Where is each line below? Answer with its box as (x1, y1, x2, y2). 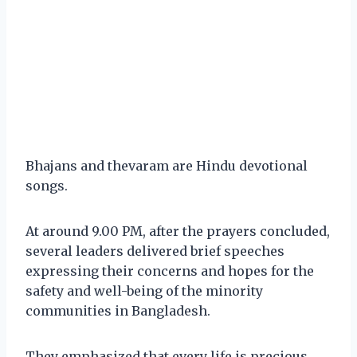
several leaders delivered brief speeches (25, 242, 284, 259)
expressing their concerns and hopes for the (25, 262, 314, 279)
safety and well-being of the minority (25, 282, 263, 299)
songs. (25, 177, 68, 194)
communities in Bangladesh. (25, 302, 210, 319)
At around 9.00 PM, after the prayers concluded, (25, 222, 330, 239)
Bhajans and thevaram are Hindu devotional (25, 157, 308, 174)
